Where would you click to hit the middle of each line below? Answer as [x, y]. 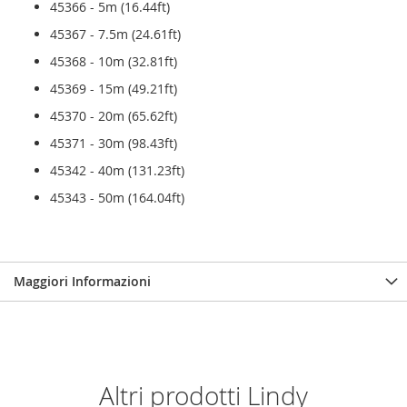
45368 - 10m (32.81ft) [117, 62]
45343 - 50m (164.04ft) [117, 198]
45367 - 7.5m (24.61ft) [119, 35]
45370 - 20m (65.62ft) [114, 116]
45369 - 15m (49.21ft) [114, 89]
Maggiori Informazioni [82, 282]
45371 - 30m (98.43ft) [114, 144]
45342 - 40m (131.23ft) [117, 171]
